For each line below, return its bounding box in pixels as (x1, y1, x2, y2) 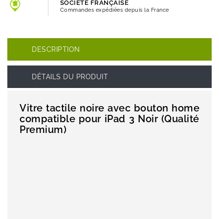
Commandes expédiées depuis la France (60, 7, 169, 14)
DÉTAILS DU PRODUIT (32, 73, 108, 81)
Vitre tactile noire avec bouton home (20, 102, 199, 114)
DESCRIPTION (32, 45, 80, 54)
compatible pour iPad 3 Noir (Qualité (20, 113, 199, 125)
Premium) (20, 124, 66, 136)
